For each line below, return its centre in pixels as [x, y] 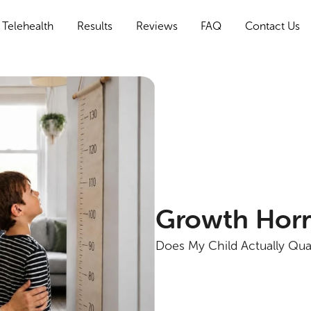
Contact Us [272, 26]
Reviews [157, 26]
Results [94, 26]
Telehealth [28, 26]
